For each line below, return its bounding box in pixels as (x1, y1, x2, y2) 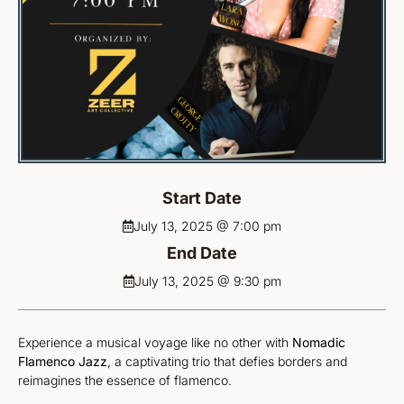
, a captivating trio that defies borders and (107, 353, 347, 370)
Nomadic (292, 335, 345, 351)
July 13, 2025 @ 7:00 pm (133, 218, 281, 234)
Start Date (162, 188, 242, 208)
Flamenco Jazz (18, 353, 107, 370)
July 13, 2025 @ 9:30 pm (133, 273, 281, 289)
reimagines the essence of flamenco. (18, 372, 232, 389)
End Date (167, 243, 237, 263)
